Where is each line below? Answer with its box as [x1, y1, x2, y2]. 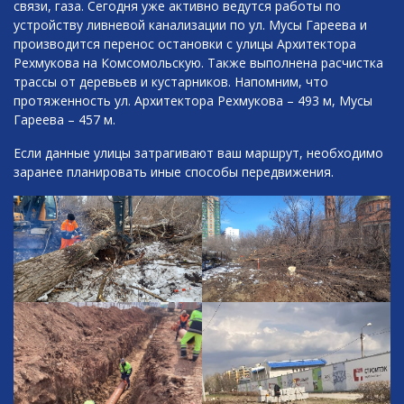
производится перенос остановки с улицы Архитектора [14, 35, 356, 52]
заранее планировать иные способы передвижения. [14, 163, 334, 180]
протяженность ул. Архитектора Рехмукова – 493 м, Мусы [14, 92, 372, 109]
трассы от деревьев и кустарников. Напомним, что [14, 73, 328, 90]
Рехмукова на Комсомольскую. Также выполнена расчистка [14, 54, 383, 71]
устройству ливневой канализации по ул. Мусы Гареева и [14, 16, 367, 33]
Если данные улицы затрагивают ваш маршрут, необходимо [14, 144, 383, 161]
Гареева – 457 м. [14, 111, 115, 128]
